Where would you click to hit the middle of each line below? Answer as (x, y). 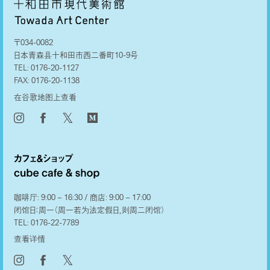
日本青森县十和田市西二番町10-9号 (76, 55)
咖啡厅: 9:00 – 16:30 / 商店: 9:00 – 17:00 (82, 197)
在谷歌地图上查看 (45, 97)
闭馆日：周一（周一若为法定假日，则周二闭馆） (89, 209)
